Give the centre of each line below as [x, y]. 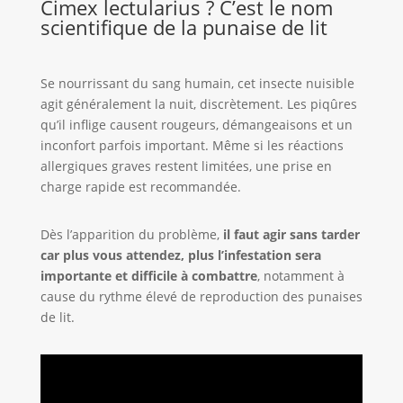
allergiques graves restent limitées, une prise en [186, 166]
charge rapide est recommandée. [140, 187]
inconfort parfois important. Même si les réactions [192, 146]
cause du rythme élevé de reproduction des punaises [201, 297]
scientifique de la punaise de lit [184, 27]
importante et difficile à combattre [148, 276]
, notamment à [300, 276]
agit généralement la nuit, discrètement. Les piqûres [198, 104]
